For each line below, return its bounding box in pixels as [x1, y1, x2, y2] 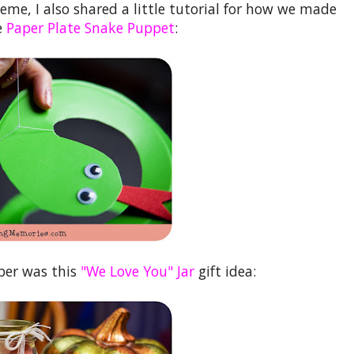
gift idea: [194, 261, 260, 281]
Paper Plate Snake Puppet [6, 17, 175, 37]
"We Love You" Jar [80, 261, 194, 281]
